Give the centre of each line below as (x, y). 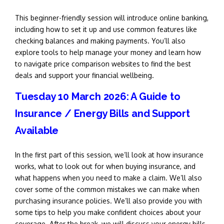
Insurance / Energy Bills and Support (102, 113)
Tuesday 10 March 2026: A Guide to (98, 96)
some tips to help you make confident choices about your (108, 212)
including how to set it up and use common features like (106, 29)
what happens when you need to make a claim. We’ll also (108, 178)
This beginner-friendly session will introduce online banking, (112, 18)
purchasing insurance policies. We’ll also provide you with (108, 201)
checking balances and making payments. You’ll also (100, 41)
